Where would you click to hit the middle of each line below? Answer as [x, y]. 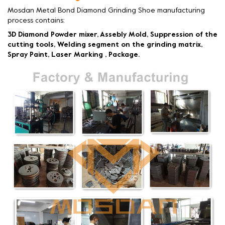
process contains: [36, 21]
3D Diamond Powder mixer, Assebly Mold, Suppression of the [113, 35]
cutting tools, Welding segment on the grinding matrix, [105, 45]
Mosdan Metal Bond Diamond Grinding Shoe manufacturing [106, 11]
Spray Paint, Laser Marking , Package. [75, 55]
